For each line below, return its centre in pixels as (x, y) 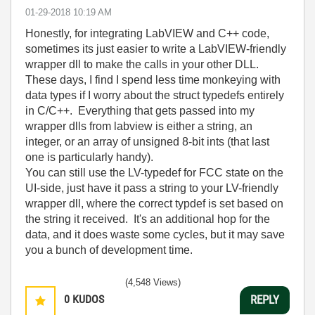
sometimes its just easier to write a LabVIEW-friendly (156, 49)
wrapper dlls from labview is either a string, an (139, 126)
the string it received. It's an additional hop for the (148, 219)
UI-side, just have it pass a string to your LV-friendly (152, 188)
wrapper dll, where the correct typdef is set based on (154, 203)
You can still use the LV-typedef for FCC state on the (154, 172)
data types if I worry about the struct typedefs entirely (155, 95)
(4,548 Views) (153, 282)
